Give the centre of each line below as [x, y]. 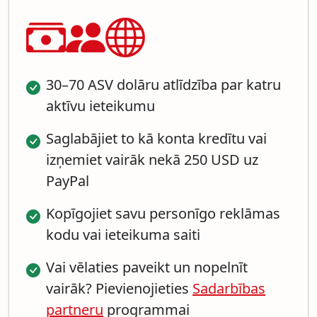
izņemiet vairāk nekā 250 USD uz [152, 160]
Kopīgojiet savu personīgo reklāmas [163, 213]
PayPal [68, 181]
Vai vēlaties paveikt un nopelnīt [147, 267]
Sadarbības [229, 288]
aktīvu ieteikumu [100, 106]
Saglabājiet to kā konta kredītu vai [156, 138]
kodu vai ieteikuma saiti [123, 235]
